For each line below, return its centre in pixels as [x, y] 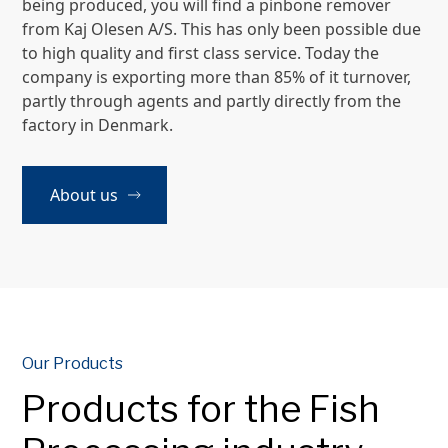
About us [83, 195]
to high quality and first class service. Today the [201, 53]
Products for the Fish [201, 409]
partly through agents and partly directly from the [212, 101]
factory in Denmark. [98, 125]
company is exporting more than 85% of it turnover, [217, 77]
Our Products [73, 363]
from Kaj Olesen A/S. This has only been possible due [222, 29]
